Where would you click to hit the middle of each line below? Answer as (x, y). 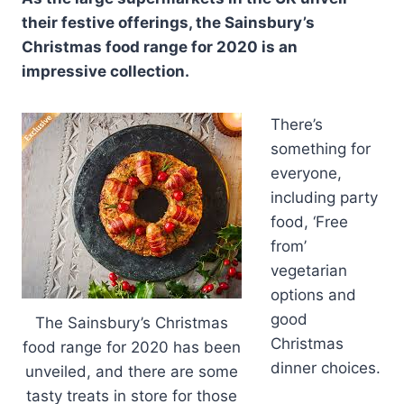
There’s (297, 125)
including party (324, 198)
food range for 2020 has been (132, 348)
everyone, (306, 174)
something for (321, 149)
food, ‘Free (309, 222)
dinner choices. (326, 368)
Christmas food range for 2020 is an (160, 47)
